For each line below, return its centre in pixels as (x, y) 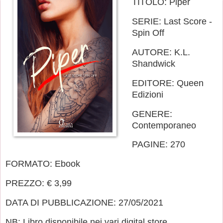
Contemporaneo (164, 125)
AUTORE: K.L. (161, 52)
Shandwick (154, 63)
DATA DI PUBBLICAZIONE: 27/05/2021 (84, 202)
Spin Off (148, 33)
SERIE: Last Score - (172, 22)
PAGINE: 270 (159, 145)
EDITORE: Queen (168, 83)
